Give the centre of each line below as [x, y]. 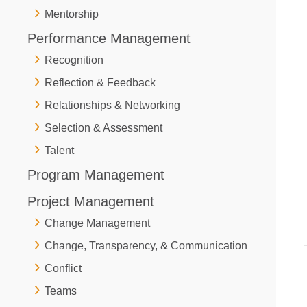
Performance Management [109, 38]
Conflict [63, 268]
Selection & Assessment [103, 127]
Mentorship [72, 14]
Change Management [97, 223]
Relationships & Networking [112, 105]
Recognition [74, 60]
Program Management [96, 174]
